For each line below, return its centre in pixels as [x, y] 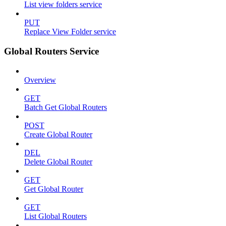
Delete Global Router [58, 161]
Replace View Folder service [70, 32]
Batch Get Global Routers [66, 107]
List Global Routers [55, 216]
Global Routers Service [51, 51]
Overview [40, 80]
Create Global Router [58, 134]
